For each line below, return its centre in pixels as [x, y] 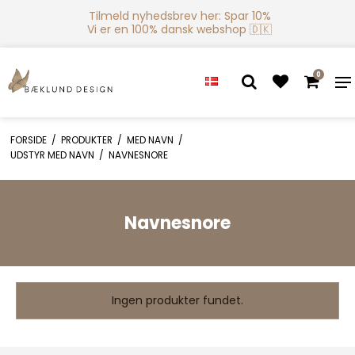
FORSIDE [28, 140]
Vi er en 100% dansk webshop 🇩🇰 [179, 29]
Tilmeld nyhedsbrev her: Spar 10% [179, 16]
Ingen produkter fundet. [177, 300]
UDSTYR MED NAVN [52, 155]
